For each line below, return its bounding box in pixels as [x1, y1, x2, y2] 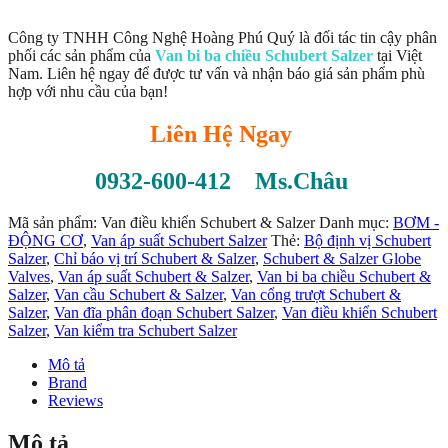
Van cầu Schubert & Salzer [54, 286, 223, 304]
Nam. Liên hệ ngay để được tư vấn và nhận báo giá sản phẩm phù [8, 64, 425, 82]
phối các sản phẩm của [8, 46, 155, 64]
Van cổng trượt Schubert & [231, 286, 401, 304]
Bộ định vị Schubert [304, 232, 431, 250]
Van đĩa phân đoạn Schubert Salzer [54, 304, 274, 322]
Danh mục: [319, 214, 393, 232]
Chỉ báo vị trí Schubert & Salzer [54, 250, 255, 268]
